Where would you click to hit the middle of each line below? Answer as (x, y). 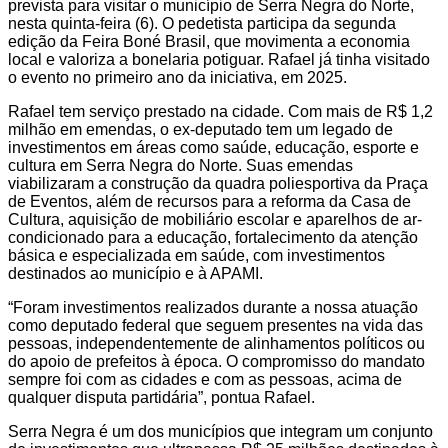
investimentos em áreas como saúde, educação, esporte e (213, 148)
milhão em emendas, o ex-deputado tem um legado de (200, 130)
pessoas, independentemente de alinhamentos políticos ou (216, 344)
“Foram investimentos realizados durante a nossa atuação (213, 308)
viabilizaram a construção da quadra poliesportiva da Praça (218, 184)
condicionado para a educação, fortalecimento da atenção (213, 238)
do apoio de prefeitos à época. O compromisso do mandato (216, 362)
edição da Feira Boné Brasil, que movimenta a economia (209, 42)
